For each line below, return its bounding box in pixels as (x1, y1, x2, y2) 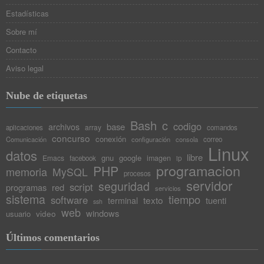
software (51, 192, 88, 207)
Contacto (6, 44, 37, 55)
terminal (108, 194, 138, 206)
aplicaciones (6, 122, 43, 132)
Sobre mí (6, 25, 37, 37)
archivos (48, 120, 80, 133)
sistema (6, 190, 45, 207)
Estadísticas (6, 7, 49, 19)
